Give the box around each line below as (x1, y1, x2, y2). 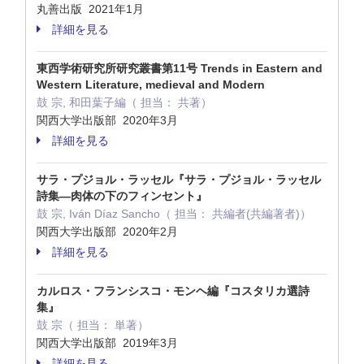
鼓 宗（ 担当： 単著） (37, 318, 149, 331)
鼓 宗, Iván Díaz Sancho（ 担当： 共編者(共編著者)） (37, 207, 311, 220)
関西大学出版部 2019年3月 (37, 336, 181, 349)
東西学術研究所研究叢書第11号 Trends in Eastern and (37, 62, 323, 75)
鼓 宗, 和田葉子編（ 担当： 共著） (37, 96, 212, 109)
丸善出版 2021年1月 (37, 2, 147, 15)
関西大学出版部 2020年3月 (37, 114, 181, 127)
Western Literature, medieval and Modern (37, 78, 265, 91)
